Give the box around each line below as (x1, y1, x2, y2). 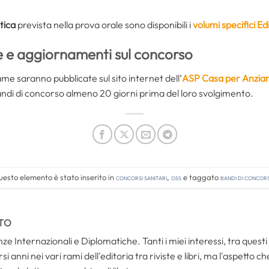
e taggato (181, 172, 220, 182)
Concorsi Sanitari (116, 172, 167, 182)
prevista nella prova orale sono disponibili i (16, 18, 193, 31)
